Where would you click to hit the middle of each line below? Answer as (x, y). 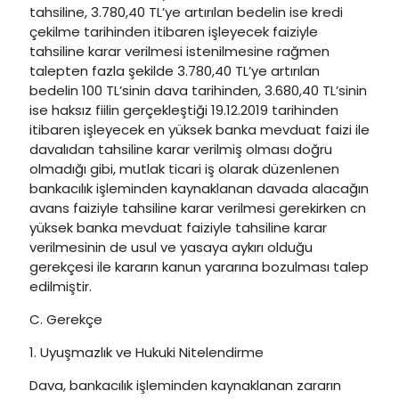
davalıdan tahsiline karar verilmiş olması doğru (181, 149)
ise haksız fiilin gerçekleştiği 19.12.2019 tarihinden (184, 110)
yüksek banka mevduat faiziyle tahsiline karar (178, 228)
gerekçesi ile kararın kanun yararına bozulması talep (199, 267)
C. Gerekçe (66, 319)
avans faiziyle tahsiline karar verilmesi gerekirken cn (198, 208)
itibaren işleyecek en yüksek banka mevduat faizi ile (199, 130)
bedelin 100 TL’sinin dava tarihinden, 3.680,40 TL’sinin (198, 90)
